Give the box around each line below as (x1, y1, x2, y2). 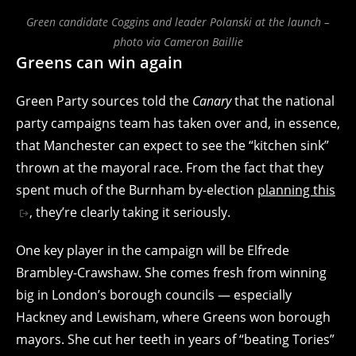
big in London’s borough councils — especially (16, 285, 292, 304)
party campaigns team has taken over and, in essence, (16, 114, 340, 132)
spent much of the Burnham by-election (16, 180, 257, 199)
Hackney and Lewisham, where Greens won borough (16, 308, 331, 326)
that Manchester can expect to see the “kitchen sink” (16, 136, 329, 154)
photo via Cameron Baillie (113, 33, 243, 49)
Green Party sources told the (16, 91, 192, 110)
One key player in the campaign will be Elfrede (16, 241, 289, 259)
